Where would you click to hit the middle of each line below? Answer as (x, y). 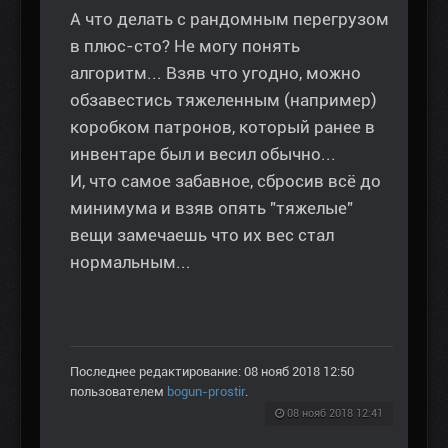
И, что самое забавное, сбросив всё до (225, 181)
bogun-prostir (206, 392)
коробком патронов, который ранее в (222, 127)
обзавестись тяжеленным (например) (223, 100)
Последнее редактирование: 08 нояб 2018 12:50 (212, 372)
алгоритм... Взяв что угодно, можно (215, 73)
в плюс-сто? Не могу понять (185, 46)
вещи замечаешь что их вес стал (202, 235)
